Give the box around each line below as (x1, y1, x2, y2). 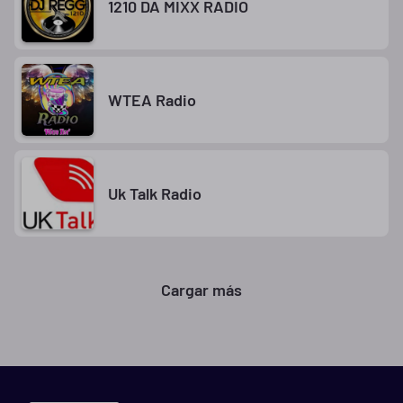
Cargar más (161, 280, 242, 300)
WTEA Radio (108, 89, 196, 110)
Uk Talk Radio (108, 183, 201, 203)
